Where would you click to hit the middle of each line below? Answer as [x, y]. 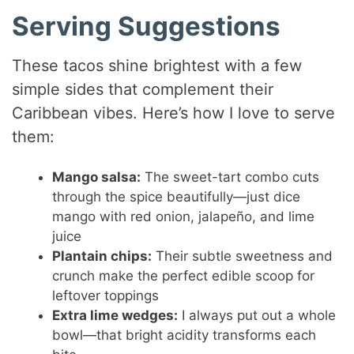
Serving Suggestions [147, 26]
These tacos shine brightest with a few [157, 65]
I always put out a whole [257, 315]
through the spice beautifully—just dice [177, 196]
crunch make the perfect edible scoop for [184, 275]
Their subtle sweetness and [243, 256]
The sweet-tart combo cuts [230, 177]
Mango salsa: [97, 177]
